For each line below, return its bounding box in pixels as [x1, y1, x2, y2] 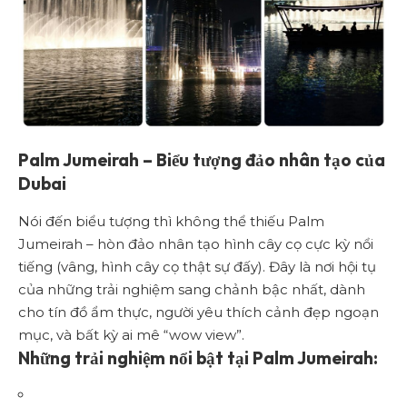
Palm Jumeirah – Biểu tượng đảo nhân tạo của [18, 149, 385, 172]
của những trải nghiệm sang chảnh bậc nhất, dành [18, 280, 365, 298]
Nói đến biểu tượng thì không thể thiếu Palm [18, 212, 324, 230]
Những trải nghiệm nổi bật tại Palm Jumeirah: [18, 346, 378, 369]
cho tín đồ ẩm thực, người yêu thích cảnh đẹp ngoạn [18, 303, 379, 321]
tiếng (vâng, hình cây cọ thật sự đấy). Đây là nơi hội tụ [18, 257, 376, 275]
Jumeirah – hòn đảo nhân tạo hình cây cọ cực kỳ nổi [18, 234, 373, 253]
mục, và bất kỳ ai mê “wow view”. [18, 325, 244, 343]
